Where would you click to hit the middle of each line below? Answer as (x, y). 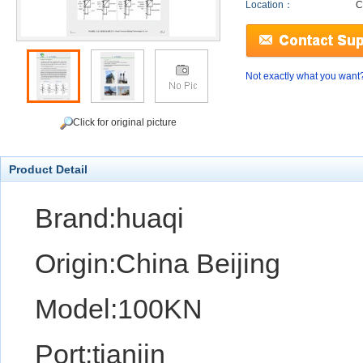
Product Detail (48, 169)
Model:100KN (119, 309)
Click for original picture (125, 123)
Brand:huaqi (109, 218)
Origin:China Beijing (158, 263)
